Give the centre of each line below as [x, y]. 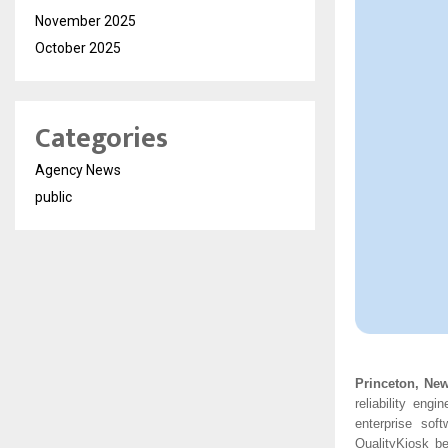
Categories [101, 138]
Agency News [78, 169]
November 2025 [85, 20]
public [53, 196]
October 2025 [78, 47]
